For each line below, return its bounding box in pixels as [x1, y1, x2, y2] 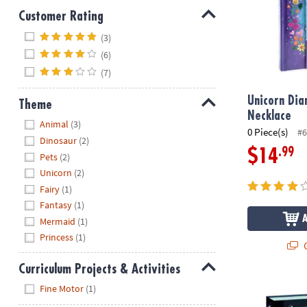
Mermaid [40, 214, 76, 228]
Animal [40, 118, 69, 131]
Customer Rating [18, 9, 103, 23]
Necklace [247, 109, 292, 122]
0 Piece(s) [247, 125, 289, 139]
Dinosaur [40, 134, 77, 147]
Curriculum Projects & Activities [18, 262, 180, 275]
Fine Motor [40, 282, 84, 295]
